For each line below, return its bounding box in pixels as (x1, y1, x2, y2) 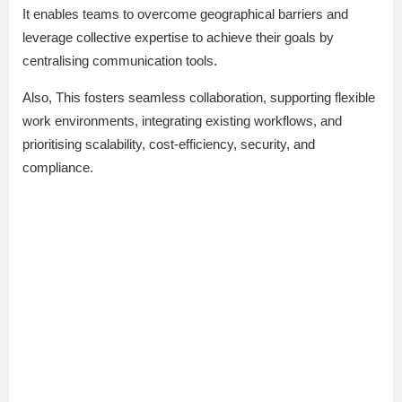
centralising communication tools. (22, 53, 217, 69)
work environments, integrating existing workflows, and (22, 113, 342, 129)
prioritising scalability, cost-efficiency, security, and (22, 136, 315, 153)
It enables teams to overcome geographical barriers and (22, 6, 348, 22)
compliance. (22, 160, 93, 176)
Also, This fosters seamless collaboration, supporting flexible (22, 90, 375, 106)
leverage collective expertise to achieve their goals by (22, 30, 334, 46)
